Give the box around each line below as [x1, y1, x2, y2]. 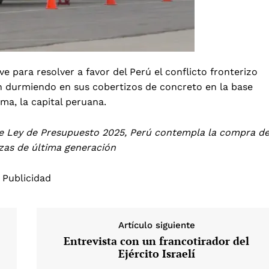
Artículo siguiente [118, 219, 195, 231]
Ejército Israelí [118, 246, 195, 261]
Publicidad [2, 172, 51, 184]
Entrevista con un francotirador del [64, 233, 250, 248]
